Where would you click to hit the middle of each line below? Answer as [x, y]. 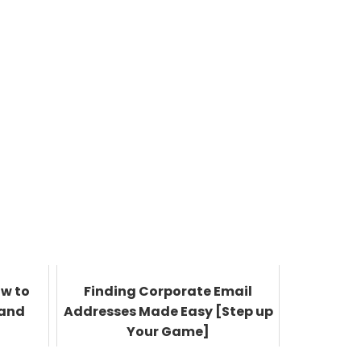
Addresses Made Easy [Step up [168, 311]
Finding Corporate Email [168, 291]
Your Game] [168, 331]
